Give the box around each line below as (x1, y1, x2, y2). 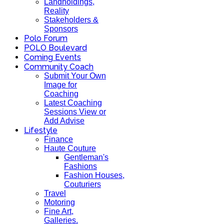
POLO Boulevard (24, 43, 87, 52)
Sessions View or (44, 107, 106, 116)
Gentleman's (64, 153, 108, 161)
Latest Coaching (44, 98, 102, 107)
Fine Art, (44, 207, 73, 215)
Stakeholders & (44, 15, 98, 24)
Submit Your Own (44, 71, 106, 80)
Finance (44, 135, 73, 143)
